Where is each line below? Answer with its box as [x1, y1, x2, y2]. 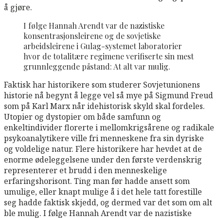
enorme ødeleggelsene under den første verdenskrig [4, 154, 202, 165]
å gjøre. [4, 1, 32, 13]
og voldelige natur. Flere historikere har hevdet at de [4, 143, 202, 154]
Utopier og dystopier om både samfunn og [4, 111, 161, 122]
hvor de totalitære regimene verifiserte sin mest [23, 51, 194, 61]
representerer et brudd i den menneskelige [4, 164, 167, 176]
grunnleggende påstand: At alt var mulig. [23, 61, 170, 72]
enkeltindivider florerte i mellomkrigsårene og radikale [4, 122, 214, 133]
